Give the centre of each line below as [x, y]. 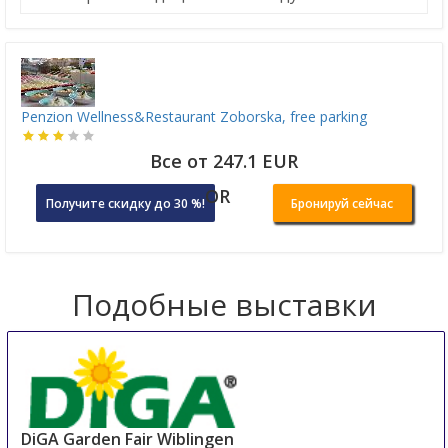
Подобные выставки [224, 305]
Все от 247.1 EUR [224, 161]
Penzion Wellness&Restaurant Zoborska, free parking [194, 117]
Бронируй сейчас [342, 204]
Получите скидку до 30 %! [125, 204]
